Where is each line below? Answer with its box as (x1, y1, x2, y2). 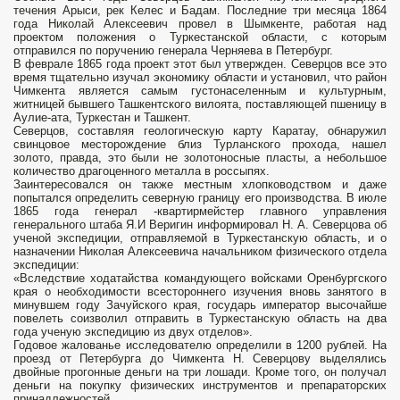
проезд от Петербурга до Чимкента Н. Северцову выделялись (13, 352, 387, 366)
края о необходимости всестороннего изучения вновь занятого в (13, 285, 387, 299)
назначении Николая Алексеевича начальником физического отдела (13, 245, 387, 259)
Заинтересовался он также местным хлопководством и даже (13, 178, 387, 192)
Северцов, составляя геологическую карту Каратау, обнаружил (13, 124, 387, 138)
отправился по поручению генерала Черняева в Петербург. (13, 44, 333, 58)
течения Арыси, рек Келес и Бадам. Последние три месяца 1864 (13, 4, 387, 18)
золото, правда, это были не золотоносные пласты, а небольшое (13, 151, 387, 165)
